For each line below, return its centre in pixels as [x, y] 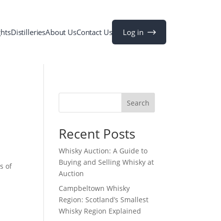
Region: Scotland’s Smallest [104, 200]
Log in [133, 32]
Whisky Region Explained [100, 211]
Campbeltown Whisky [94, 188]
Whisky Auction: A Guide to [103, 151]
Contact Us [94, 32]
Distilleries [28, 32]
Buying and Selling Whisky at [107, 162]
